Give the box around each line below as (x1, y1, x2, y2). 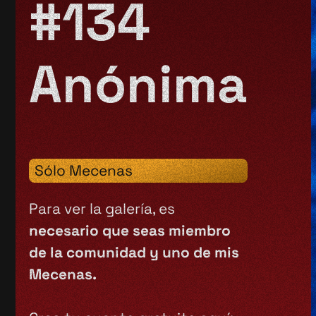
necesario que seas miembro (29, 221, 231, 241)
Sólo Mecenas (35, 161, 133, 181)
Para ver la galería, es (29, 199, 176, 219)
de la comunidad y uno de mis (29, 243, 240, 262)
